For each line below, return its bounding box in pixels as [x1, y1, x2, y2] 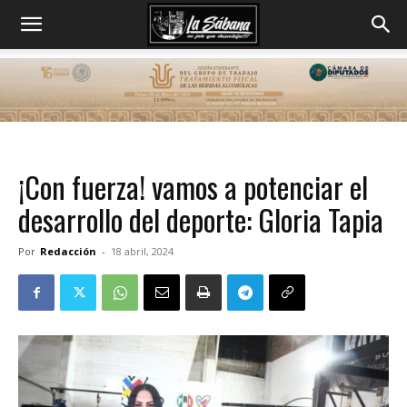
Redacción [40, 244, 96, 258]
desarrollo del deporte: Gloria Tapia [18, 198, 383, 241]
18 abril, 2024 [111, 244, 174, 258]
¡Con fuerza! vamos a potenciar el [18, 165, 368, 208]
